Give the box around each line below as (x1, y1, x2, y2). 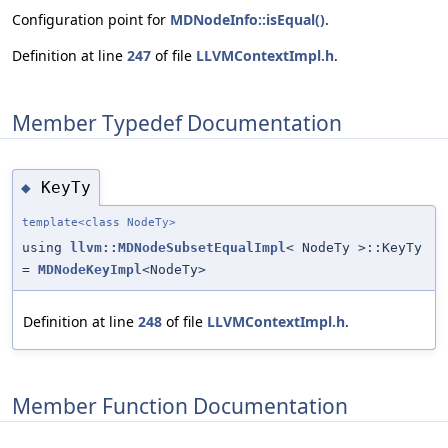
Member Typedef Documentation (12, 108, 342, 137)
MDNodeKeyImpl (38, 262, 142, 278)
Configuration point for (12, 10, 170, 30)
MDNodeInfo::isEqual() (170, 10, 325, 30)
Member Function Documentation (12, 391, 348, 420)
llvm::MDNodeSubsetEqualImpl (70, 240, 286, 256)
